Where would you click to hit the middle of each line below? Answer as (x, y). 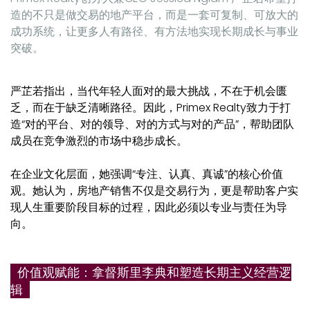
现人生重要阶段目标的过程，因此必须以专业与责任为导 (149, 208)
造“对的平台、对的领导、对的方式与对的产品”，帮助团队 (152, 125)
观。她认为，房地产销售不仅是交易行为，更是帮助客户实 (154, 191)
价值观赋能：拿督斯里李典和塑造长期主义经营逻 (151, 273)
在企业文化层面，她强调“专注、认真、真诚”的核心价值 (147, 174)
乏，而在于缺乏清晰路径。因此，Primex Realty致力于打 (151, 108)
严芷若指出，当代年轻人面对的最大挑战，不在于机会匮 (149, 91)
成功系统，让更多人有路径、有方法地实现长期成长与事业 (154, 32)
